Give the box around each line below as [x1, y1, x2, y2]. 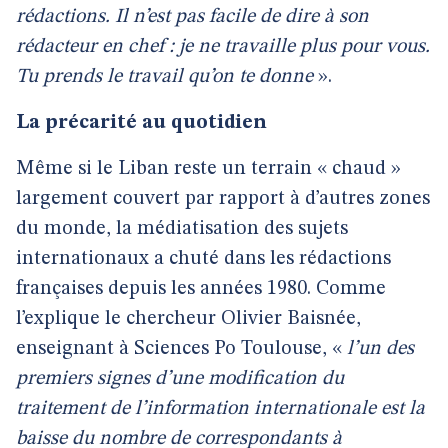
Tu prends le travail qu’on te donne [16, 67, 313, 87]
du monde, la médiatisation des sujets [16, 219, 348, 239]
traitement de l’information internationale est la [16, 399, 425, 419]
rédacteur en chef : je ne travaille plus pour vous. [16, 37, 430, 57]
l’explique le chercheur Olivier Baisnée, [16, 309, 361, 329]
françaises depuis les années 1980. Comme [16, 279, 386, 299]
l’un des [347, 339, 414, 359]
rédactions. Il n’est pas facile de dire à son [16, 7, 369, 27]
